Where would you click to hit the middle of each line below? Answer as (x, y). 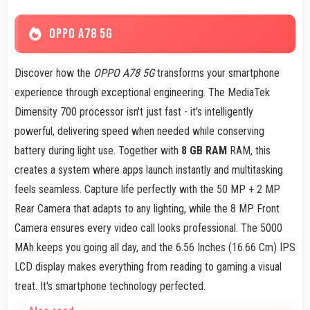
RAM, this (249, 150)
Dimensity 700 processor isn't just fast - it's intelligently (134, 111)
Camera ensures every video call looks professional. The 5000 (148, 228)
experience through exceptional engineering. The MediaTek (142, 92)
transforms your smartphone (217, 73)
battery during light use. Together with (98, 150)
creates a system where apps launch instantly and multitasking (149, 170)
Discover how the (54, 73)
